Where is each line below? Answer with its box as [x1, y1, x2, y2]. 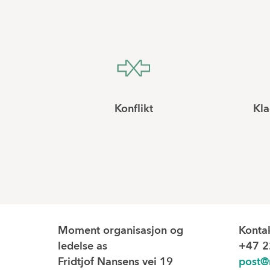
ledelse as [58, 241, 107, 252]
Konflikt [115, 104, 153, 115]
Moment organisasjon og [58, 225, 183, 236]
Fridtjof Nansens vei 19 [58, 257, 173, 268]
